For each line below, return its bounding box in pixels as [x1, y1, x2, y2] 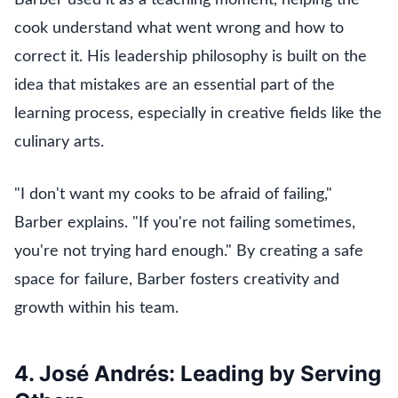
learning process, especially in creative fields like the [14, 105, 382, 122]
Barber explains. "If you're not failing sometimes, [14, 214, 355, 231]
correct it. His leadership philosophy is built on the [14, 48, 367, 65]
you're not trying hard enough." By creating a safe [14, 243, 363, 259]
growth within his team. [14, 299, 179, 316]
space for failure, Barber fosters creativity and [14, 271, 339, 288]
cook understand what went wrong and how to [14, 20, 344, 36]
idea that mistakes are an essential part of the [14, 76, 335, 93]
